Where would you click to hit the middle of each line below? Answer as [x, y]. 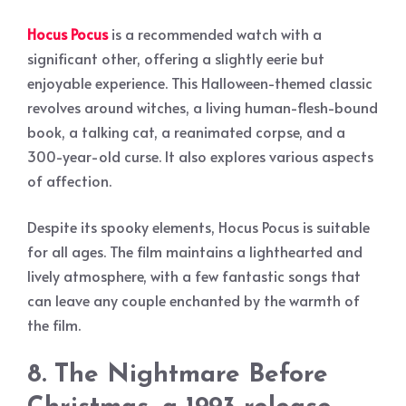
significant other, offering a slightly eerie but [176, 58]
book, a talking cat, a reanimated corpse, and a [186, 131]
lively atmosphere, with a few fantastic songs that [194, 275]
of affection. [69, 180]
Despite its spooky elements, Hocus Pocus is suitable [198, 226]
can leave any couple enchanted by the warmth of [193, 300]
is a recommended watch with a [215, 33]
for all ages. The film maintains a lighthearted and [195, 251]
